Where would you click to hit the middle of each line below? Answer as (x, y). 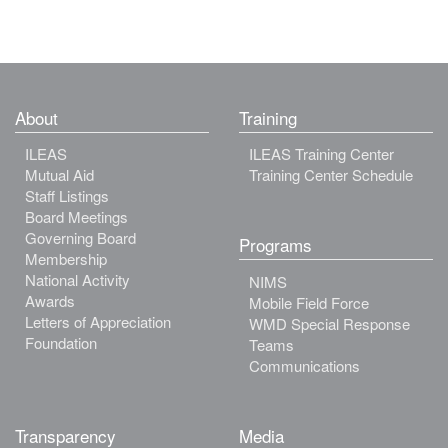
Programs (275, 244)
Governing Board (80, 237)
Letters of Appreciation (98, 321)
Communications (304, 365)
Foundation (61, 342)
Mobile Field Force (309, 302)
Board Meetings (76, 216)
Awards (50, 300)
